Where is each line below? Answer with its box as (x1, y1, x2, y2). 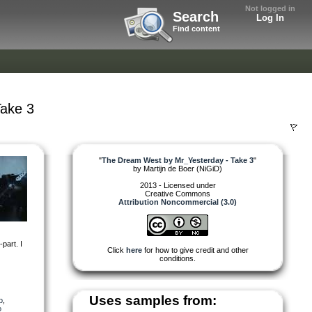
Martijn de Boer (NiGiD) (143, 164, 222, 173)
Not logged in (245, 4, 295, 13)
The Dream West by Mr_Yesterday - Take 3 (102, 155, 253, 164)
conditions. (159, 253, 196, 263)
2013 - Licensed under (139, 180, 216, 189)
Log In (256, 13, 284, 23)
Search (173, 9, 219, 24)
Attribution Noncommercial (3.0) (118, 197, 237, 206)
